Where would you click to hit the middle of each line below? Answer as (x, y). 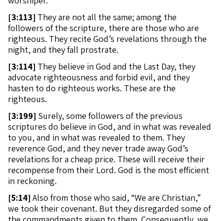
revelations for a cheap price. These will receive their (106, 159)
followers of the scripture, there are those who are (103, 28)
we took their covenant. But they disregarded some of (109, 208)
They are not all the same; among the (106, 17)
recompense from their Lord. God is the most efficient (109, 170)
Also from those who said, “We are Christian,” (116, 198)
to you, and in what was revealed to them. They (96, 137)
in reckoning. (32, 181)
